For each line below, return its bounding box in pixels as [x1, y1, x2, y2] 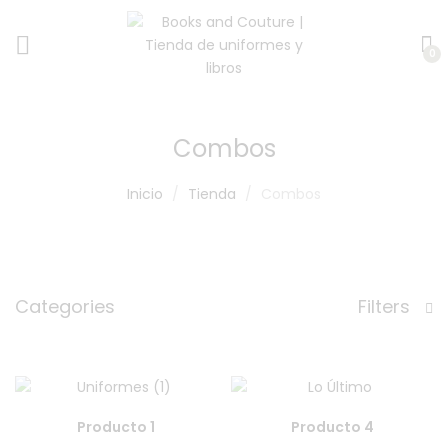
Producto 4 [290, 417, 374, 437]
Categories [15, 294, 115, 319]
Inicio [127, 184, 163, 204]
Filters [358, 294, 415, 319]
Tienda [188, 184, 236, 204]
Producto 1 [77, 417, 155, 437]
